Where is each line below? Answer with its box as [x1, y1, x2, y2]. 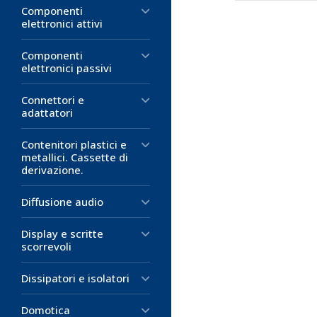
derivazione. [21, 163, 83, 177]
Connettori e [21, 93, 84, 107]
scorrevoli [21, 239, 71, 253]
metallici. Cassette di [21, 150, 128, 164]
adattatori [21, 105, 73, 120]
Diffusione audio [21, 195, 103, 209]
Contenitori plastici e [21, 137, 127, 151]
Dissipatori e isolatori [21, 271, 129, 285]
